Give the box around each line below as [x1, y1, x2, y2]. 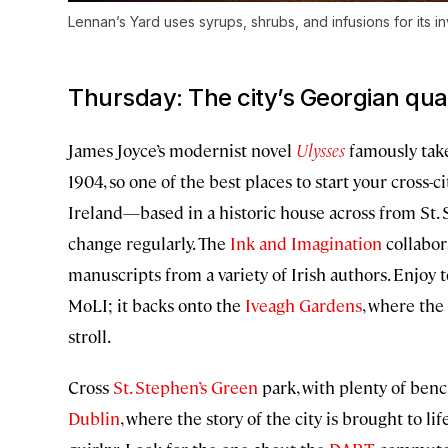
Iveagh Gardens [241, 294, 362, 317]
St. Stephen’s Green [109, 376, 258, 399]
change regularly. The [68, 232, 226, 255]
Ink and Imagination [226, 232, 382, 255]
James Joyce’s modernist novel [68, 139, 292, 162]
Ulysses [296, 139, 345, 162]
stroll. [68, 325, 111, 348]
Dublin [68, 407, 120, 430]
